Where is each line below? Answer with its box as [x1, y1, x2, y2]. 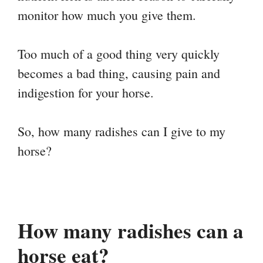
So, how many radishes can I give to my [18, 123, 225, 140]
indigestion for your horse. [18, 84, 154, 102]
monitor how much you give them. [18, 6, 196, 24]
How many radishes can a [18, 215, 244, 246]
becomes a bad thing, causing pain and [18, 65, 220, 82]
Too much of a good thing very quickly [18, 45, 220, 63]
